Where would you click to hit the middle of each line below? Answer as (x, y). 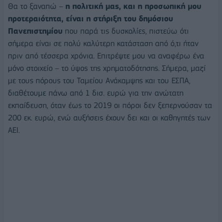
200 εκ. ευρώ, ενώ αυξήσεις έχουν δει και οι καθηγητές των (109, 117)
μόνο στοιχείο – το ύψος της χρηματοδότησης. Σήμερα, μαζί (107, 68)
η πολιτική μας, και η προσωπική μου (133, 6)
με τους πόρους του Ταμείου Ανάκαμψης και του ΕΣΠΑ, (99, 80)
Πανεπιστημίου (35, 31)
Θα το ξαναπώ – (37, 6)
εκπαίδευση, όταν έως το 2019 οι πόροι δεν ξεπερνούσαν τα (110, 105)
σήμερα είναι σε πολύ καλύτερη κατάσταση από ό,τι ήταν (103, 43)
